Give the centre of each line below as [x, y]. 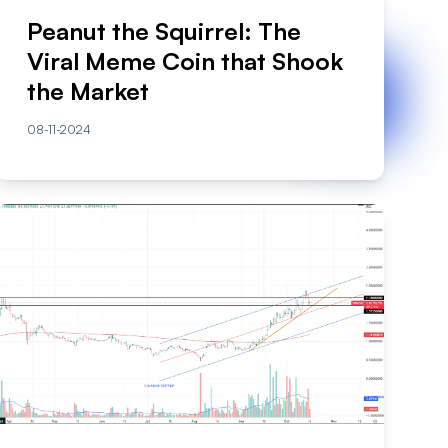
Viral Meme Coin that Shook [184, 60]
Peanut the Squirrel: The [163, 30]
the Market [87, 90]
